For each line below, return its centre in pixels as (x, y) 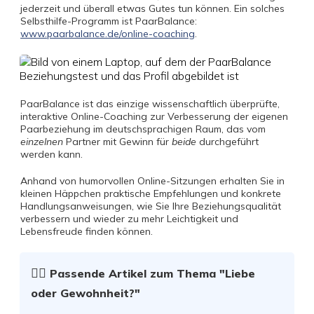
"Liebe (235, 273)
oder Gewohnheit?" (86, 293)
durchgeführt (227, 142)
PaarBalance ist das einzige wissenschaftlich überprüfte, (150, 104)
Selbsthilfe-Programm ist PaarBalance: (109, 21)
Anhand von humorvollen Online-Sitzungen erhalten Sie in (152, 181)
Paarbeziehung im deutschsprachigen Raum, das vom (143, 129)
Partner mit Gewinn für (117, 142)
